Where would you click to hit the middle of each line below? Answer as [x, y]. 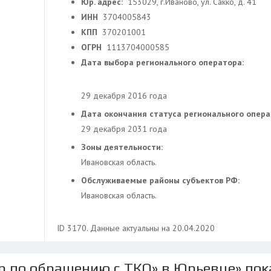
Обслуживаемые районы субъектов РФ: [162, 180]
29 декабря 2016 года [124, 96]
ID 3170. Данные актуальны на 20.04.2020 [136, 228]
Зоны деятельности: [123, 147]
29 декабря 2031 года [124, 129]
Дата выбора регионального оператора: [164, 62]
